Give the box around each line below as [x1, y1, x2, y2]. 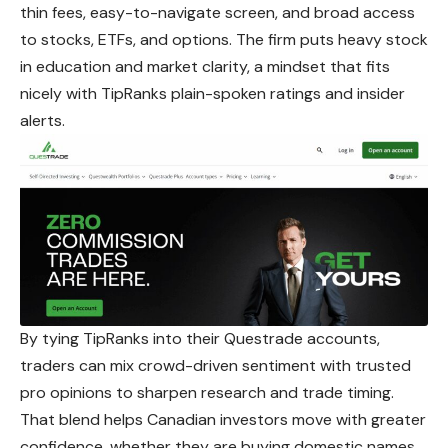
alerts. [20, 110, 65, 132]
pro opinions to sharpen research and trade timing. [20, 382, 394, 404]
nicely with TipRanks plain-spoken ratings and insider [20, 83, 405, 105]
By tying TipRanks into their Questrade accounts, [20, 328, 380, 350]
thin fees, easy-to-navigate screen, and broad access [20, 2, 415, 24]
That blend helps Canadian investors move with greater [20, 409, 426, 431]
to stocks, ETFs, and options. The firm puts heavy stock [20, 29, 428, 51]
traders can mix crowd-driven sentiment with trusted [20, 355, 411, 377]
